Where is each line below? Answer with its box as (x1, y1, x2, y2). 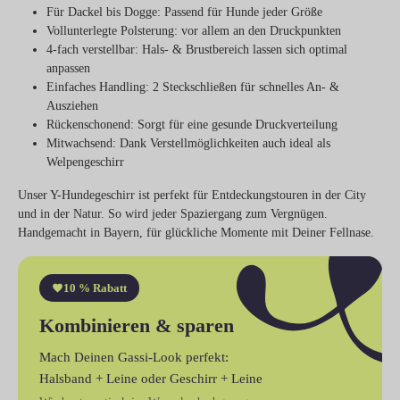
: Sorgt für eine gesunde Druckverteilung (130, 117, 337, 131)
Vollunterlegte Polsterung (46, 23, 174, 37)
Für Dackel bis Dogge (46, 4, 157, 19)
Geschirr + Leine (170, 371, 262, 386)
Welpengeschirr (46, 154, 124, 169)
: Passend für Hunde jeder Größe (157, 4, 322, 19)
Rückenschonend (46, 117, 130, 131)
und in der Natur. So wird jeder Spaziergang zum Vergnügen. (18, 206, 328, 221)
